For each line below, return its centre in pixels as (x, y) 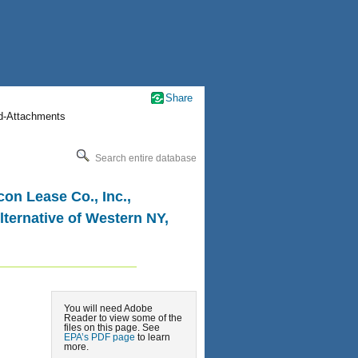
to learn (153, 337)
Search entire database (145, 158)
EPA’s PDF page (99, 337)
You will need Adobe (108, 308)
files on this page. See (112, 328)
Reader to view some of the (123, 318)
